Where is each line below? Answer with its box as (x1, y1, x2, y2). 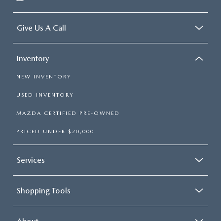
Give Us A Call (17, 23, 66, 33)
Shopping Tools (17, 186, 71, 195)
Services (17, 155, 45, 165)
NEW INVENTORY (16, 74, 71, 80)
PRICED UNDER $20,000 (16, 128, 94, 135)
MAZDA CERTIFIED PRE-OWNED (16, 110, 120, 116)
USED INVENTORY (16, 92, 74, 98)
